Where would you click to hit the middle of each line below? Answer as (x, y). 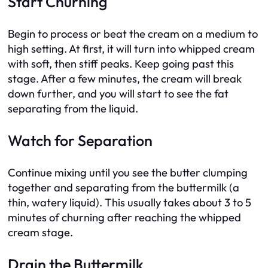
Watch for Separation (80, 140)
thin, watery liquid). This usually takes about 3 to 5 (130, 202)
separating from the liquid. (73, 108)
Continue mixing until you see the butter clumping (128, 172)
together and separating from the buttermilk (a (124, 187)
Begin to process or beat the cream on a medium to (133, 33)
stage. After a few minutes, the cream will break (125, 78)
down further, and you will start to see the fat (118, 93)
